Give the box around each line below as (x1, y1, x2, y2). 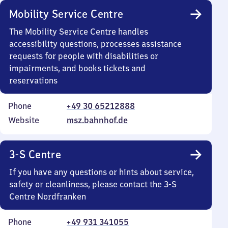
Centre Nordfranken (9, 191, 86, 202)
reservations (9, 75, 58, 85)
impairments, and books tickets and (9, 63, 146, 73)
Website (8, 115, 39, 125)
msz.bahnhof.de (67, 115, 128, 125)
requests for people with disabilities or (9, 51, 158, 61)
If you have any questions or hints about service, (9, 167, 194, 177)
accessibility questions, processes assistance (9, 39, 182, 49)
